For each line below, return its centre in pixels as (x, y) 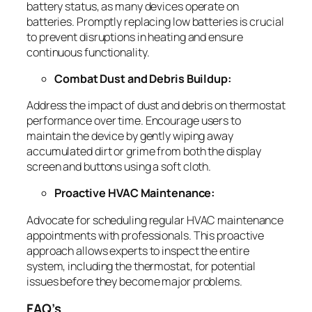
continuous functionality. (88, 52)
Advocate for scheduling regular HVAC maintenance (155, 220)
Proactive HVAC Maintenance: (135, 193)
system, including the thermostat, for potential (141, 266)
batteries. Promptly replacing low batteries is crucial (155, 21)
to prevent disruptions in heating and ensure (135, 37)
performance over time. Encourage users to (134, 121)
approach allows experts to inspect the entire (138, 250)
